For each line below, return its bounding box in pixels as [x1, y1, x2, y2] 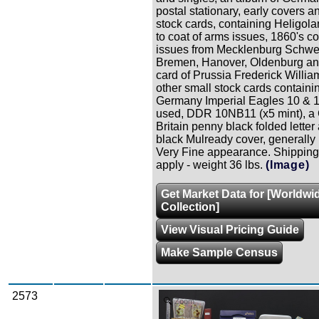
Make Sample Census [161, 246, 278, 259]
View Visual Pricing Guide [161, 224, 299, 236]
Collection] [161, 201, 219, 214]
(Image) [266, 159, 310, 172]
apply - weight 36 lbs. [156, 159, 263, 172]
